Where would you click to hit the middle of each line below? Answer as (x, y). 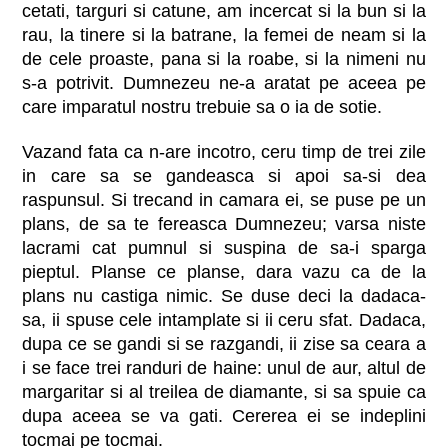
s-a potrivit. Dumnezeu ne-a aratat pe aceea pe (224, 83)
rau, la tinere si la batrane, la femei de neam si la (224, 35)
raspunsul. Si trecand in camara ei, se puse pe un (224, 200)
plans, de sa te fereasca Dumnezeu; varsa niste (224, 224)
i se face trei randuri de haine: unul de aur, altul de (224, 368)
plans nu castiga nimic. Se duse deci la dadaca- (224, 296)
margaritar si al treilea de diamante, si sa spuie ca (224, 392)
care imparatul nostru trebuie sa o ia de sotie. (202, 107)
